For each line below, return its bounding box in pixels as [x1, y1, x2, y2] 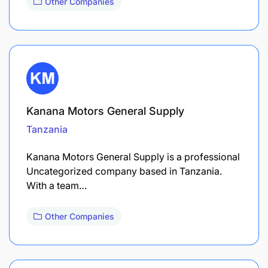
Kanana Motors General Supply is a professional [26, 150, 240, 163]
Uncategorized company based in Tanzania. [26, 165, 222, 177]
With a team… [26, 179, 87, 191]
